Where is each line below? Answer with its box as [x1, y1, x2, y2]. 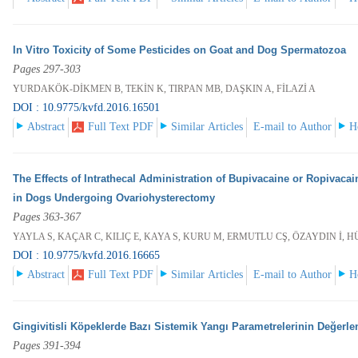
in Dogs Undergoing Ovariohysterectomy [13, 192, 216, 205]
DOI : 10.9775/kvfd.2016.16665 [13, 249, 161, 262]
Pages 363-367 [13, 211, 82, 224]
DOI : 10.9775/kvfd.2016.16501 [13, 101, 161, 114]
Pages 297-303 [13, 63, 82, 76]
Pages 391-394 [13, 340, 82, 352]
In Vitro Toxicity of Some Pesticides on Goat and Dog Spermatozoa [13, 44, 347, 57]
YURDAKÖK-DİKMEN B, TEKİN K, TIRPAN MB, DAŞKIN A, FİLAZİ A [13, 83, 316, 95]
